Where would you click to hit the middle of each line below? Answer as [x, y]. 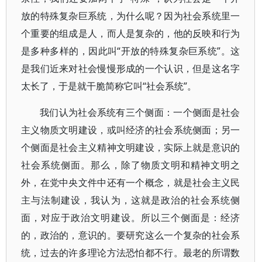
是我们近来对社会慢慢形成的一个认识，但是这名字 [131, 68]
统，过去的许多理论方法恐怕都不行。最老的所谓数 [131, 253]
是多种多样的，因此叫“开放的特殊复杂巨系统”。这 [131, 51]
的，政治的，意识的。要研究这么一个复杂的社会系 [131, 235]
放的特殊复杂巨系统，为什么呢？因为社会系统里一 [131, 16]
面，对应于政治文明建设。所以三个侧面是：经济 [131, 218]
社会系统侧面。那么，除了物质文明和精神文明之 [131, 165]
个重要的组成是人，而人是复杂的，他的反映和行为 [131, 33]
